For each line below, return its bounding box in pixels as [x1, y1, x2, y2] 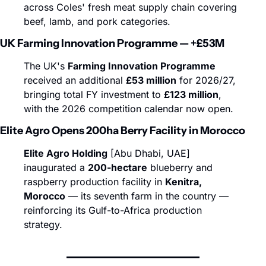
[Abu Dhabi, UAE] [107, 147, 190, 159]
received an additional [24, 74, 126, 86]
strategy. [24, 218, 62, 230]
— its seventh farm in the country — [65, 190, 229, 202]
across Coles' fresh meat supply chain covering [24, 1, 237, 13]
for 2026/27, [176, 74, 236, 86]
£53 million [126, 74, 176, 86]
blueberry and [147, 161, 213, 173]
